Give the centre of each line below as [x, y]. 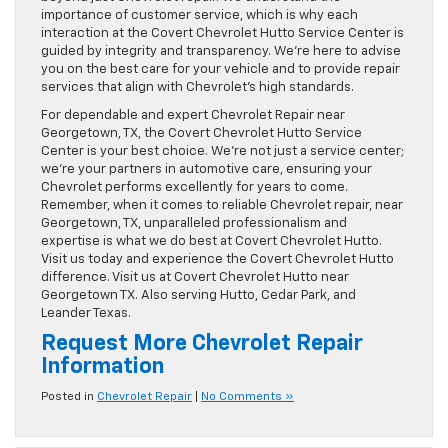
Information [102, 367]
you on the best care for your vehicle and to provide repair [220, 70]
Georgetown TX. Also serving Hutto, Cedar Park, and [198, 296]
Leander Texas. [86, 314]
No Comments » [247, 397]
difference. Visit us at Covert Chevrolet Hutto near [195, 278]
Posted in [69, 397]
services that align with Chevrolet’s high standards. [197, 88]
